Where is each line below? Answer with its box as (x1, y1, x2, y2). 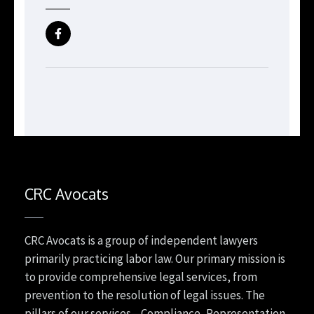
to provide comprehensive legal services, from (25, 269, 257, 285)
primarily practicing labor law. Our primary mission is (25, 251, 285, 267)
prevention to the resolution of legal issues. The (25, 287, 265, 303)
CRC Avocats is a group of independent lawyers (25, 233, 258, 249)
